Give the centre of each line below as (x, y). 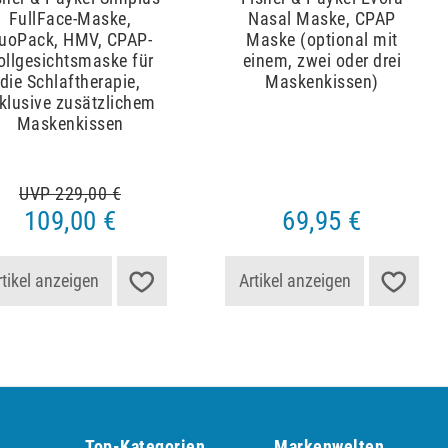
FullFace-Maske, (70, 19)
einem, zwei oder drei (322, 61)
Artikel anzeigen (294, 280)
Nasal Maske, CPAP (322, 19)
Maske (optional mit (322, 40)
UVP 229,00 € (70, 194)
